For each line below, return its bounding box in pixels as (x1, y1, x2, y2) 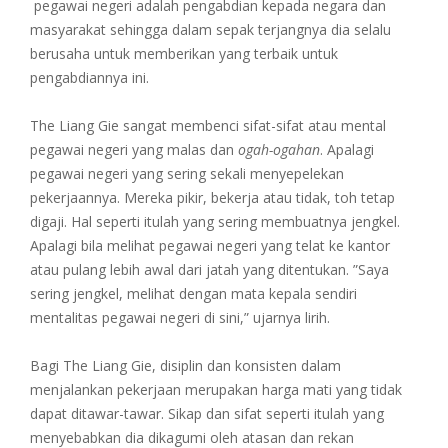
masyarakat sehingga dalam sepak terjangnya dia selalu (30, 20, 391, 40)
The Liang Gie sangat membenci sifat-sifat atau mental (30, 116, 386, 136)
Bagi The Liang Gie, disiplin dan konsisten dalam (30, 356, 341, 376)
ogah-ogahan (238, 140, 320, 160)
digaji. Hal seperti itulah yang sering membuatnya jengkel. (30, 212, 400, 232)
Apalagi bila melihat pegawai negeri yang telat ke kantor (30, 236, 390, 256)
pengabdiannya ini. (30, 68, 149, 88)
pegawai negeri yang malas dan (30, 140, 238, 160)
